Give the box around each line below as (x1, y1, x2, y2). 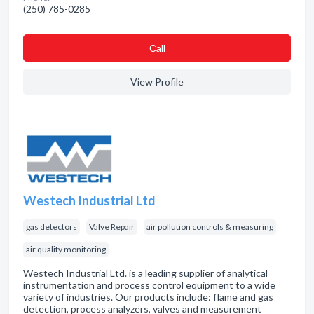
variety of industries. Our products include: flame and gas (23, 291, 273, 303)
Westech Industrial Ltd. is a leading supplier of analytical (23, 267, 268, 279)
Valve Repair (89, 221, 135, 232)
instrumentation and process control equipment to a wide (23, 279, 275, 291)
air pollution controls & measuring (146, 221, 273, 232)
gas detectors (26, 221, 77, 232)
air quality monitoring (26, 244, 106, 254)
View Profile (130, 76, 184, 88)
